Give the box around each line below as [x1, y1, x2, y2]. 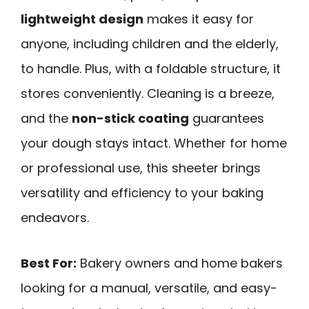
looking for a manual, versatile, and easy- [21, 279, 277, 297]
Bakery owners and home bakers [77, 255, 283, 272]
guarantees [189, 109, 264, 127]
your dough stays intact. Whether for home [21, 134, 287, 152]
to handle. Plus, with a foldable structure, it [21, 59, 281, 77]
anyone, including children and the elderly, [21, 34, 279, 52]
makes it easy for [143, 10, 254, 28]
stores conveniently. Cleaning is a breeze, [21, 84, 275, 102]
